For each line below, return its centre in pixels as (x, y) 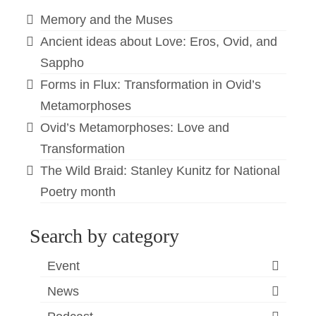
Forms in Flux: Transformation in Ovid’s (151, 85)
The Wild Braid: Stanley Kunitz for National (160, 171)
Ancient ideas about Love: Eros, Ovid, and (159, 42)
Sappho (62, 63)
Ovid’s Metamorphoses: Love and (135, 128)
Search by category (105, 236)
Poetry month (78, 192)
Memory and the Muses (107, 20)
